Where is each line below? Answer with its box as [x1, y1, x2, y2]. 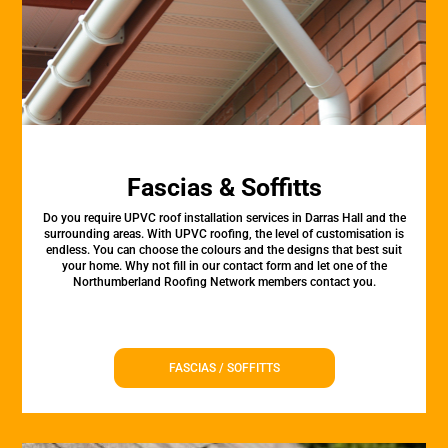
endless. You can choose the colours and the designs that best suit [46, 243, 402, 257]
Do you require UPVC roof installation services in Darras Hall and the [42, 211, 406, 225]
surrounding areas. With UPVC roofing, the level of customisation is [44, 227, 404, 241]
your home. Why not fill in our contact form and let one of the [61, 259, 387, 273]
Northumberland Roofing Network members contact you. [72, 275, 376, 289]
